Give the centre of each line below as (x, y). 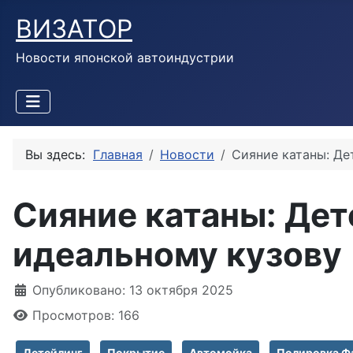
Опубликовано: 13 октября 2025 (133, 290)
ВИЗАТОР (74, 29)
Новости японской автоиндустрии (125, 58)
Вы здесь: (59, 154)
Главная (118, 154)
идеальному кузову (177, 254)
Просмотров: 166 (86, 315)
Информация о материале (95, 289)
